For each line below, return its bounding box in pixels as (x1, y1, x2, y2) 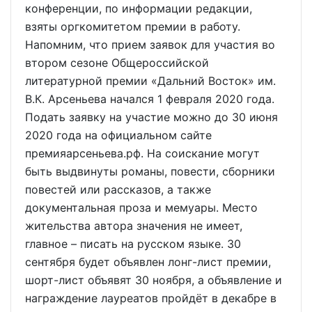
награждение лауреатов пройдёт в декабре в (25, 291, 276, 305)
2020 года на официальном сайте (25, 128, 212, 142)
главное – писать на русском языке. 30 (25, 237, 241, 251)
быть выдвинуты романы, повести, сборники (25, 164, 275, 178)
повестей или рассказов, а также (25, 182, 211, 196)
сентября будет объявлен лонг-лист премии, (25, 255, 271, 269)
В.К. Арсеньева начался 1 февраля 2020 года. (25, 92, 274, 106)
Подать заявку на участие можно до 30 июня (25, 110, 278, 124)
